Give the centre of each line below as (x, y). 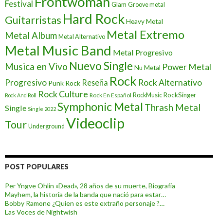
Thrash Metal (173, 107)
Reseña (95, 82)
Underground (46, 126)
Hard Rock (94, 18)
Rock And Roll (21, 95)
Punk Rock (64, 83)
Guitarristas (33, 20)
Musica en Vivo (36, 66)
